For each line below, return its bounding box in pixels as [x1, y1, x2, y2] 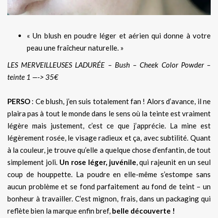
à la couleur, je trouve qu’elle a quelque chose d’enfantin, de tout [7, 145, 211, 154]
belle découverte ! [110, 206, 175, 215]
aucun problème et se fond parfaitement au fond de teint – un [7, 182, 211, 191]
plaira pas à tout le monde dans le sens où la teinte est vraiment [7, 109, 211, 118]
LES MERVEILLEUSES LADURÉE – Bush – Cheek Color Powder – [7, 60, 211, 69]
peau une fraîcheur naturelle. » [27, 43, 124, 52]
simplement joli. [7, 157, 59, 166]
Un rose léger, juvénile [59, 157, 136, 166]
